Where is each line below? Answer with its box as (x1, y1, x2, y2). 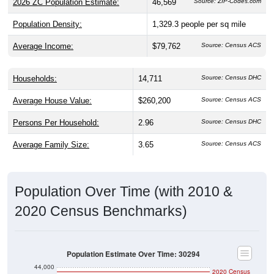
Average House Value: (13, 95, 92, 105)
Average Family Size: (13, 139, 89, 149)
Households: (13, 73, 57, 83)
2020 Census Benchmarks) (15, 202, 187, 219)
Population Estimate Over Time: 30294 (67, 248, 200, 259)
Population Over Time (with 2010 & (15, 183, 232, 199)
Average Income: (13, 41, 73, 51)
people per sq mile (181, 19, 246, 29)
